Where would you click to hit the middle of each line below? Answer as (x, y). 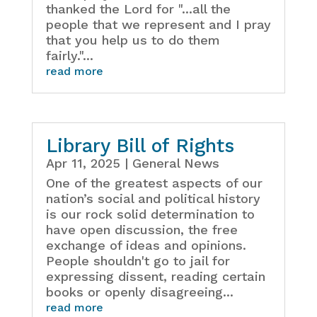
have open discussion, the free (142, 230)
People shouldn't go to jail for (138, 261)
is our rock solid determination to (150, 214)
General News (175, 163)
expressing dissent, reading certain (155, 277)
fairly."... (69, 56)
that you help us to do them (133, 40)
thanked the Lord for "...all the (138, 9)
